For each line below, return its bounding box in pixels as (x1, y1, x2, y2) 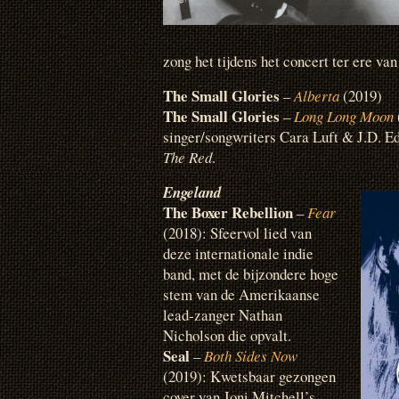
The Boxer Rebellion (163, 201, 293, 224)
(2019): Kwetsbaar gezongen (163, 366, 336, 387)
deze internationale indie (163, 243, 313, 264)
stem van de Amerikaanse (163, 284, 320, 305)
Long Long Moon (294, 105, 394, 126)
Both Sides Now (204, 346, 297, 366)
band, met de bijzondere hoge (163, 264, 338, 284)
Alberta (294, 85, 339, 106)
